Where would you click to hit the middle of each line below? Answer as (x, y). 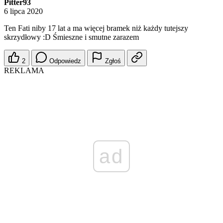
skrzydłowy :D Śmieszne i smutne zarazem (71, 37)
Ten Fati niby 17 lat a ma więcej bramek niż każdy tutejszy (96, 28)
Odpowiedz (65, 61)
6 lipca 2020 (23, 11)
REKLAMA (24, 71)
